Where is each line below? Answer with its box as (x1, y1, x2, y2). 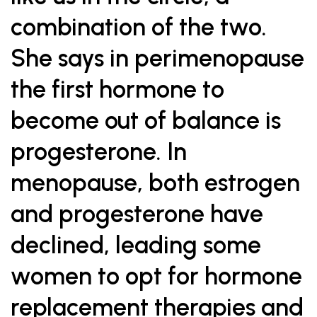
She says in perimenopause (11, 44, 304, 73)
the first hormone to (11, 75, 224, 104)
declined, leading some (11, 231, 261, 260)
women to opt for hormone (11, 262, 302, 291)
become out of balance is (11, 106, 281, 135)
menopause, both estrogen (11, 168, 300, 197)
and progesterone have (11, 200, 263, 229)
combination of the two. (11, 13, 267, 42)
